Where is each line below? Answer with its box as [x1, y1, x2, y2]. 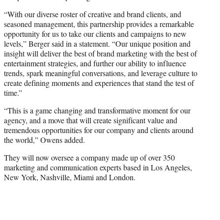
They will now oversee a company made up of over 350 [4, 152, 175, 163]
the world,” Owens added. [4, 135, 85, 145]
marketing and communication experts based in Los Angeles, [4, 162, 192, 173]
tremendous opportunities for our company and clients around [4, 125, 193, 136]
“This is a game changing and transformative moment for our [4, 105, 191, 116]
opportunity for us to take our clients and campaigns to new [4, 28, 187, 39]
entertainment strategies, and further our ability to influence [4, 58, 186, 69]
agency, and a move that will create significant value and [4, 115, 177, 126]
